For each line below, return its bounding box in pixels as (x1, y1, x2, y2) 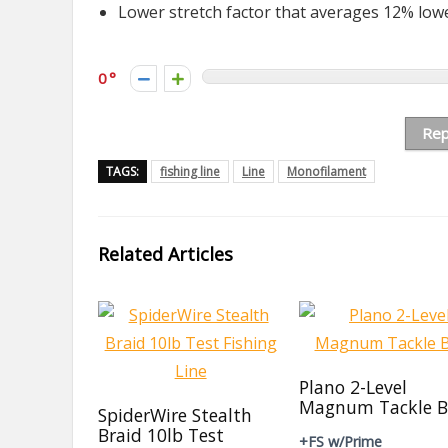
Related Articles (98, 242, 233, 266)
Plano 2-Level (299, 375, 408, 399)
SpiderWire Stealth (98, 403, 253, 427)
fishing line (160, 163, 220, 180)
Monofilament (287, 163, 366, 180)
